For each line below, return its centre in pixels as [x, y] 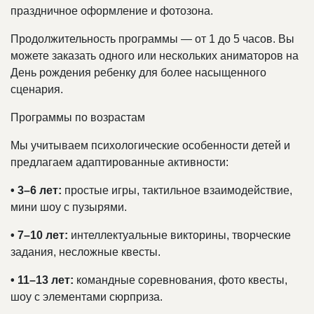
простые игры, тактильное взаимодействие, [177, 191]
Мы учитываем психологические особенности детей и [150, 146]
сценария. [37, 90]
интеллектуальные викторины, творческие [179, 235]
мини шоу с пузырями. [69, 207]
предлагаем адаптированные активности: [120, 163]
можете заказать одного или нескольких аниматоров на [155, 56]
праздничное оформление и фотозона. [112, 11]
